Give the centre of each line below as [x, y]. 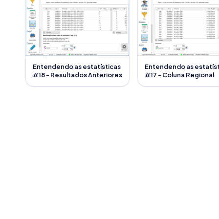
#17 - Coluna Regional [179, 75]
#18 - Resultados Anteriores [77, 75]
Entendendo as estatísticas [77, 67]
